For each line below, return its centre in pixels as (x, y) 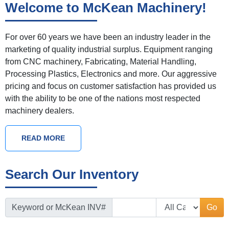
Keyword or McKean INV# (59, 208)
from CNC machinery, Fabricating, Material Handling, (101, 62)
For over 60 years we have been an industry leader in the (108, 37)
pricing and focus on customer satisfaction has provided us (111, 86)
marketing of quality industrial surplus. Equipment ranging (109, 50)
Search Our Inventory (72, 175)
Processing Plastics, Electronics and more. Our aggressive (111, 74)
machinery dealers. (40, 111)
